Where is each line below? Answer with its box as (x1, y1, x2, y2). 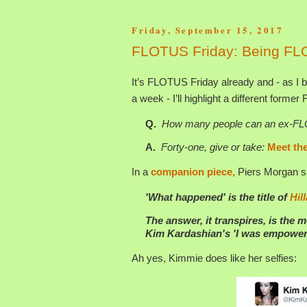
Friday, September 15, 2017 (132, 23, 284, 36)
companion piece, (151, 166, 235, 178)
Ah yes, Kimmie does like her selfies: (132, 252, 297, 265)
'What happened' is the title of (145, 191, 290, 204)
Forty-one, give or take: (161, 141, 267, 153)
